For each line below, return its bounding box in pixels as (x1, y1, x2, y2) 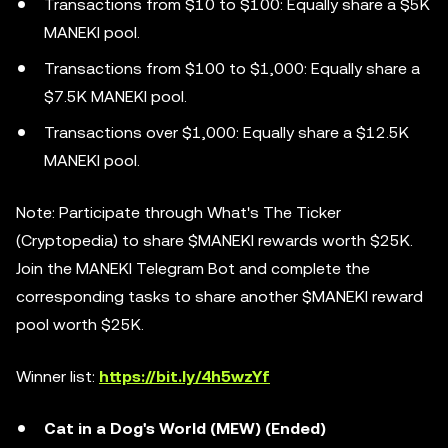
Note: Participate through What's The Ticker (16, 203, 341, 222)
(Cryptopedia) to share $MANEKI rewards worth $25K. (16, 231, 413, 250)
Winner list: (16, 367, 99, 386)
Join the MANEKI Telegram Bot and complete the (16, 259, 370, 278)
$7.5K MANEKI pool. (44, 87, 187, 106)
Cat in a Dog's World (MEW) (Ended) (44, 419, 326, 438)
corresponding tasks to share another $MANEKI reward (16, 287, 423, 306)
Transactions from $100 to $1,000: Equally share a (44, 59, 420, 78)
